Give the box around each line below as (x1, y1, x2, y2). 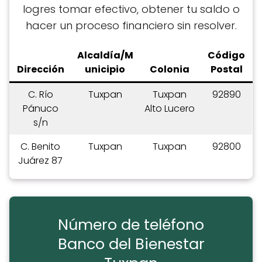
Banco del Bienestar (57, 233, 205, 255)
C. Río (27, 88, 53, 102)
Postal (210, 63, 243, 77)
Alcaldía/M (77, 49, 133, 63)
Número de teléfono (58, 214, 204, 236)
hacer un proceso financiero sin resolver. (25, 18, 237, 33)
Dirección (16, 63, 64, 77)
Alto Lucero (144, 102, 195, 116)
